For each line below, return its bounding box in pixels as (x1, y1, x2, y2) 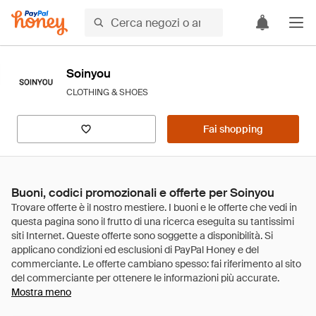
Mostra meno (11, 286, 71, 298)
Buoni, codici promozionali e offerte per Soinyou (11, 185, 274, 200)
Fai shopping (202, 123, 263, 135)
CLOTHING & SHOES (66, 87, 148, 98)
